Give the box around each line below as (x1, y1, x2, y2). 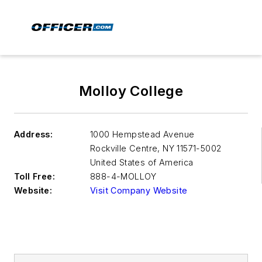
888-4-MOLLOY (90, 171, 157, 181)
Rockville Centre (90, 143, 158, 153)
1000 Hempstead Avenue (90, 129, 195, 139)
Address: (14, 129, 53, 139)
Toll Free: (14, 171, 55, 181)
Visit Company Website (90, 185, 188, 195)
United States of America (90, 157, 194, 167)
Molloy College (78, 82, 184, 99)
